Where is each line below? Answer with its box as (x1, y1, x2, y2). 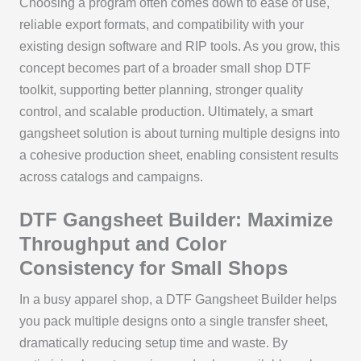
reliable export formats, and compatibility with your (19, 17, 304, 31)
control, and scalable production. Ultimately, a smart (19, 104, 313, 118)
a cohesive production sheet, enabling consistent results (19, 147, 338, 162)
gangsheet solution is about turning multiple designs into (19, 126, 340, 140)
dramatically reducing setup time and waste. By (19, 335, 288, 350)
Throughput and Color (19, 232, 226, 255)
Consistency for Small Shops (19, 256, 288, 279)
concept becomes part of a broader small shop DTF (19, 60, 311, 75)
